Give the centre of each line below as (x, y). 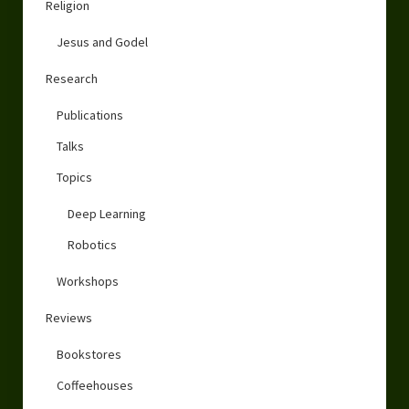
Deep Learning (106, 213)
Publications (89, 115)
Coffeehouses (94, 385)
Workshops (87, 281)
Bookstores (89, 354)
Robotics (92, 244)
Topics (74, 177)
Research (71, 78)
